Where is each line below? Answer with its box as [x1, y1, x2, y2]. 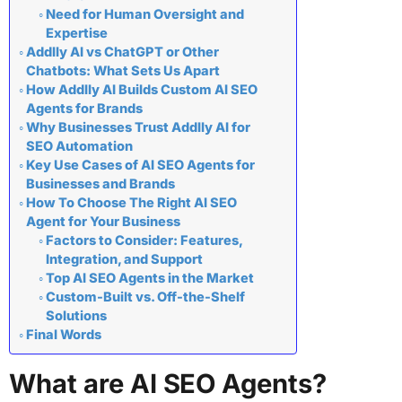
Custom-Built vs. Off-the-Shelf [45, 289, 245, 306]
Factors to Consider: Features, [45, 232, 242, 249]
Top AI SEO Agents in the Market [45, 270, 254, 287]
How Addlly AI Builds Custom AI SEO [25, 82, 258, 99]
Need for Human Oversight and [45, 6, 244, 23]
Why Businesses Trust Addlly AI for [25, 119, 250, 136]
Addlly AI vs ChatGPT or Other [25, 44, 219, 61]
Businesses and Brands [25, 176, 175, 193]
